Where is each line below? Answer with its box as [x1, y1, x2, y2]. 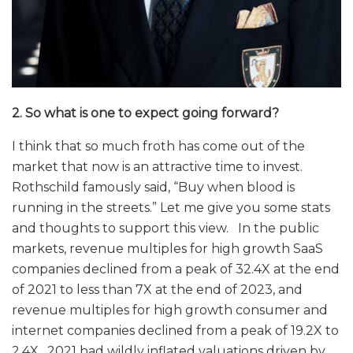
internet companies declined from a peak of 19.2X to [12, 322, 339, 338]
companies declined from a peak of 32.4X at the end [12, 261, 340, 277]
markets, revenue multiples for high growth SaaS [12, 240, 323, 256]
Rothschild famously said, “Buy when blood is [12, 179, 295, 195]
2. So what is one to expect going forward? [12, 105, 282, 121]
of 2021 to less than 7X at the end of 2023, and [12, 281, 303, 297]
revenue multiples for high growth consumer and [12, 302, 328, 318]
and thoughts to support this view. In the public [12, 220, 319, 236]
